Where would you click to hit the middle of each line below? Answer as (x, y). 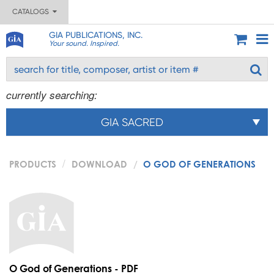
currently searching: (52, 95)
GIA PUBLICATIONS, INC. (95, 35)
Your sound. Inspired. (84, 43)
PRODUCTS (33, 164)
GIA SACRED (132, 122)
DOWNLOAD (99, 164)
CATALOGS (32, 12)
